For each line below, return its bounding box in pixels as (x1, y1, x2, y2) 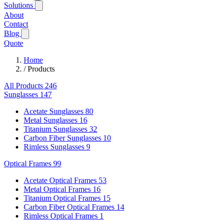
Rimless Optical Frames (24, 212, 98, 220)
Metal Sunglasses (24, 116, 77, 124)
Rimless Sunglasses (24, 143, 84, 151)
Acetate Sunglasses (24, 107, 83, 115)
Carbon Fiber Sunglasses (24, 134, 101, 142)
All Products (4, 81, 43, 90)
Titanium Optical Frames (24, 194, 101, 202)
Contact (4, 20, 28, 28)
